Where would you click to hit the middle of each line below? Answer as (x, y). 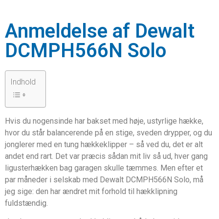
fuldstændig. (26, 203)
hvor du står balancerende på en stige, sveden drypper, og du (109, 133)
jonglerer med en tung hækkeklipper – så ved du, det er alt (104, 144)
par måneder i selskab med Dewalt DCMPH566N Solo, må (104, 180)
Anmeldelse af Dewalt (100, 31)
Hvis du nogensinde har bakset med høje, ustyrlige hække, (104, 121)
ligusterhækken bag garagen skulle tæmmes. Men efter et (104, 168)
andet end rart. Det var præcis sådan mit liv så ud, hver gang (106, 156)
